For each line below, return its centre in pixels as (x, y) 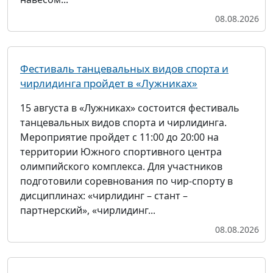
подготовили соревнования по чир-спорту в (126, 181)
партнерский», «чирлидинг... (88, 210)
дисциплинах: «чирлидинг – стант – (104, 196)
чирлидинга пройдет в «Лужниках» (109, 83)
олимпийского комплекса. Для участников (121, 166)
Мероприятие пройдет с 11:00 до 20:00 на (119, 137)
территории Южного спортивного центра (121, 152)
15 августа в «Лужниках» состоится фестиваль (130, 108)
